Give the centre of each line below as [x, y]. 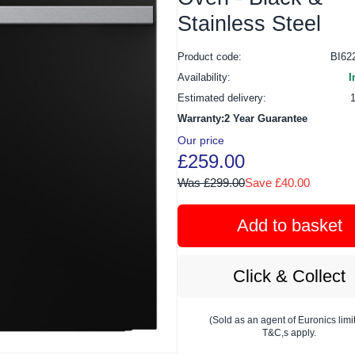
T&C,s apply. [289, 332]
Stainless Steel [249, 23]
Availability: [204, 77]
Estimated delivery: [222, 97]
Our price [201, 140]
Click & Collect [289, 276]
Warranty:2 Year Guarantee [242, 118]
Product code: [210, 56]
